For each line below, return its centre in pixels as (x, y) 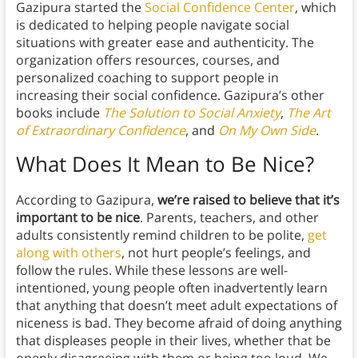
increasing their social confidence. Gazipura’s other (170, 95)
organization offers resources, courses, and (147, 60)
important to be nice (78, 218)
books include (59, 113)
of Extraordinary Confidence (100, 131)
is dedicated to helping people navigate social (152, 25)
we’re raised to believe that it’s (248, 200)
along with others (68, 253)
